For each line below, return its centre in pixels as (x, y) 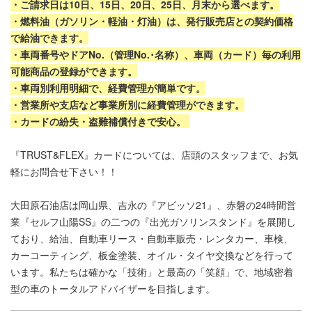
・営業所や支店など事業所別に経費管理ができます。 (127, 105)
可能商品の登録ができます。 (74, 71)
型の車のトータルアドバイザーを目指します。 (113, 289)
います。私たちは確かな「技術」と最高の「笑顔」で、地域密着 (152, 272)
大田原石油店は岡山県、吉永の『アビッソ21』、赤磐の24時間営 (153, 205)
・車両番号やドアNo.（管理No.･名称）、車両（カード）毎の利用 (156, 55)
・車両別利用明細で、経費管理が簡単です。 (108, 88)
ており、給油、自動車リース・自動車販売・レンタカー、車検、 (152, 239)
